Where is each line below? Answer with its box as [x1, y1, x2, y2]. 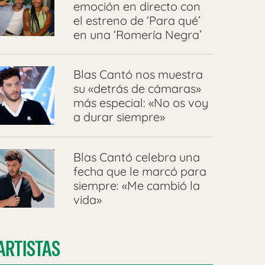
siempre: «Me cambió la [73, 177, 200, 193]
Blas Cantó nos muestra [73, 66, 203, 82]
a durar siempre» [73, 109, 165, 124]
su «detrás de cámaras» [73, 80, 201, 96]
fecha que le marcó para [73, 163, 206, 179]
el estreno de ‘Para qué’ [73, 13, 201, 28]
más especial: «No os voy [73, 95, 208, 110]
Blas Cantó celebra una [73, 149, 200, 164]
